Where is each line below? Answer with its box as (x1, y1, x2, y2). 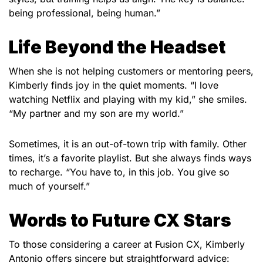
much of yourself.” (9, 180, 90, 192)
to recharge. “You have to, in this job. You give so (9, 166, 230, 178)
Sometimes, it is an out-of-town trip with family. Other (9, 137, 247, 150)
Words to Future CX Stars (9, 209, 231, 231)
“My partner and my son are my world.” (9, 107, 184, 120)
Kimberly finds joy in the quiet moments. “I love (9, 79, 218, 92)
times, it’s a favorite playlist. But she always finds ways (9, 151, 251, 164)
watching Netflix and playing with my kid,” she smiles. (9, 93, 247, 106)
